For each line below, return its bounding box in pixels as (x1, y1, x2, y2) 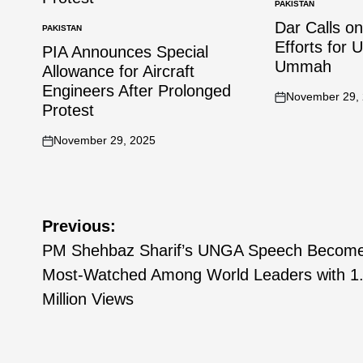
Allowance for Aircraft (42, 62, 194, 80)
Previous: (42, 217, 116, 235)
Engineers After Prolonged (42, 82, 231, 100)
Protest (42, 101, 94, 119)
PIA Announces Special (42, 43, 208, 61)
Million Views (42, 290, 134, 308)
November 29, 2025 (53, 134, 156, 147)
